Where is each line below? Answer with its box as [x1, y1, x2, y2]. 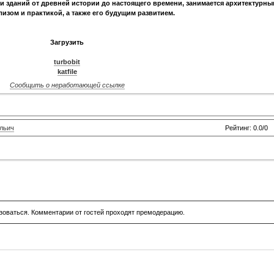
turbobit [54, 58, 80, 66]
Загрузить [50, 39, 84, 46]
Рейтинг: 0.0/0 [225, 124, 268, 131]
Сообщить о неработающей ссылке [9, 81, 125, 89]
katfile [57, 68, 77, 76]
